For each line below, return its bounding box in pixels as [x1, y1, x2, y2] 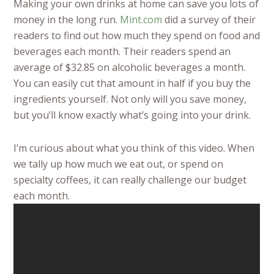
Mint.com [120, 13, 163, 27]
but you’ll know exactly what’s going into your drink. [13, 108, 251, 122]
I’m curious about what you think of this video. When [13, 141, 255, 155]
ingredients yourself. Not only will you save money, [13, 92, 247, 106]
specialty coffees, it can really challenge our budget [13, 173, 247, 187]
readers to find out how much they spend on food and [13, 29, 261, 43]
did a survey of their [162, 13, 256, 27]
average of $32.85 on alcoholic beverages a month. [13, 61, 246, 75]
